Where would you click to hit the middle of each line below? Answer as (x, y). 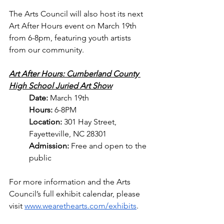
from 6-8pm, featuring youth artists (71, 38)
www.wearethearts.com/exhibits (80, 206)
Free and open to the (110, 146)
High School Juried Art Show (60, 86)
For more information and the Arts (71, 182)
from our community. (46, 50)
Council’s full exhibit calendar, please (75, 194)
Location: (46, 122)
